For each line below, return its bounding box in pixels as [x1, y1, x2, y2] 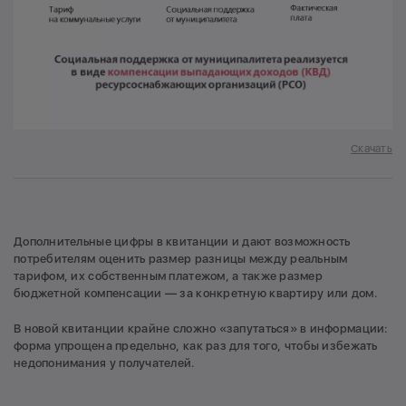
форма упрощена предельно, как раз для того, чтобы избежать [14, 338, 378, 353]
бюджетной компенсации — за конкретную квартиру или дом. [14, 286, 386, 300]
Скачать [351, 141, 392, 155]
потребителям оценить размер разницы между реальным [14, 252, 348, 266]
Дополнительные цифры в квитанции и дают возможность [14, 235, 351, 248]
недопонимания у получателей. [14, 355, 195, 370]
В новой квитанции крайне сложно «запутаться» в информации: [14, 321, 388, 335]
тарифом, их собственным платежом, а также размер [14, 269, 323, 283]
